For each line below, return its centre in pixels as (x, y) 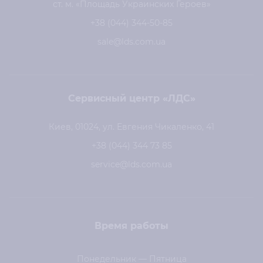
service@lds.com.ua (131, 165)
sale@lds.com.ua (131, 42)
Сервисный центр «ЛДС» (131, 99)
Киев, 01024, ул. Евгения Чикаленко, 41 (131, 127)
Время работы (131, 226)
